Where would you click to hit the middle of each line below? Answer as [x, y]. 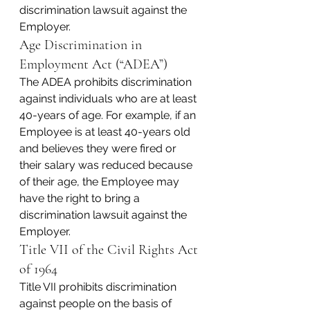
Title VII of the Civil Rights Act [110, 250]
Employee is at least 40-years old [106, 132]
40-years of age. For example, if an [109, 115]
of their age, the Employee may [101, 182]
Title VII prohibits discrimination [99, 287]
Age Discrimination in [82, 45]
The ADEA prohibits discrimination [107, 82]
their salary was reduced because [107, 165]
